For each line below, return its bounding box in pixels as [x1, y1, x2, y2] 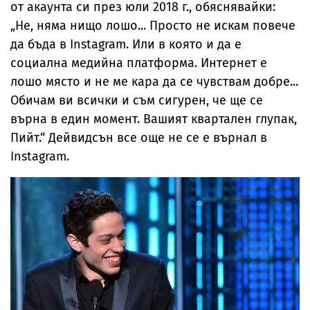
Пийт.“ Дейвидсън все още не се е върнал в [10, 129, 267, 145]
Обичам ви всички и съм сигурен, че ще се [10, 92, 263, 108]
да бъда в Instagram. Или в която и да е [10, 36, 241, 52]
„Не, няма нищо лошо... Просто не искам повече [10, 17, 295, 33]
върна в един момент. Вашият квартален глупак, [10, 111, 297, 127]
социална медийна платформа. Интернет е [10, 55, 267, 71]
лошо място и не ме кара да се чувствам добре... [10, 73, 298, 89]
